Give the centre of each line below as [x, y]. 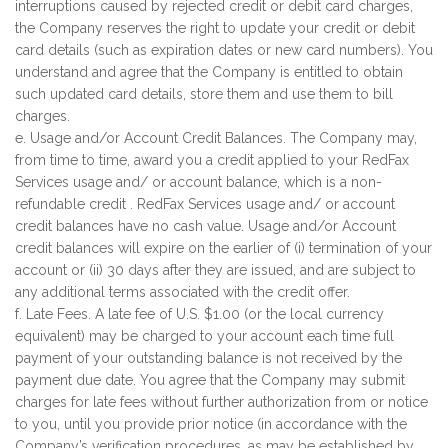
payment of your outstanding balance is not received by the [208, 358]
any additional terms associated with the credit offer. [182, 292]
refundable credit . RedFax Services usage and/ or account [205, 204]
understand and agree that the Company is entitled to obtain [209, 72]
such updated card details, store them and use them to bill [204, 94]
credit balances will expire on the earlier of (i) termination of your [223, 248]
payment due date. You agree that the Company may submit [210, 380]
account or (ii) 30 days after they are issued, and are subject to [215, 270]
